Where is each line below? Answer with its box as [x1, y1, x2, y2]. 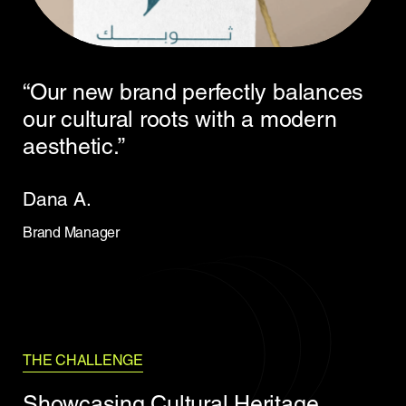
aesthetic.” [23, 132, 125, 159]
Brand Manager [23, 223, 120, 241]
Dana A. [23, 187, 92, 210]
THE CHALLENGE [23, 351, 143, 369]
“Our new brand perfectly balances [23, 78, 364, 105]
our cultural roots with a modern [23, 105, 337, 132]
